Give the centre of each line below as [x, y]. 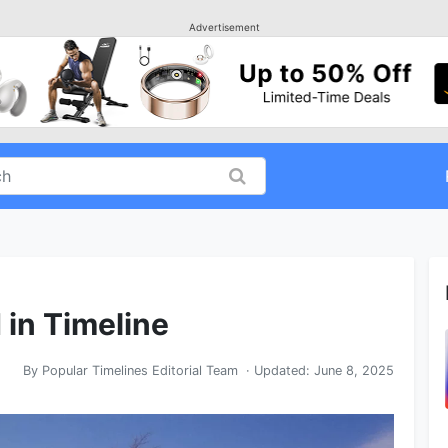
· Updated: [276, 371]
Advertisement [224, 27]
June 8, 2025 [354, 371]
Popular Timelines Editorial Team [140, 371]
